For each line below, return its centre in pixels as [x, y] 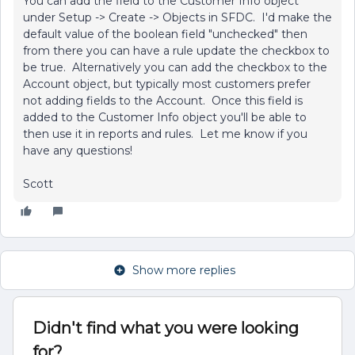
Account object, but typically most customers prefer [167, 84]
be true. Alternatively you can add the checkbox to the [175, 67]
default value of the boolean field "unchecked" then [165, 34]
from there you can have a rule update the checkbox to [176, 51]
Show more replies [184, 270]
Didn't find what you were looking [166, 328]
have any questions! [78, 151]
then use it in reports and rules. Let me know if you [165, 134]
